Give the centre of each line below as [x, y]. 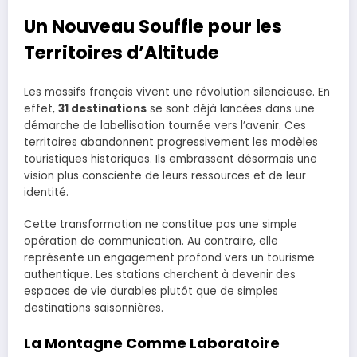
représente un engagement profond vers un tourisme [169, 258]
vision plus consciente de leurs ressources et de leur [165, 176]
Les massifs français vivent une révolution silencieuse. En [177, 92]
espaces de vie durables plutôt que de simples [151, 292]
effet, [41, 109]
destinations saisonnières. [94, 308]
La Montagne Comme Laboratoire [152, 343]
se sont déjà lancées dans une [231, 109]
